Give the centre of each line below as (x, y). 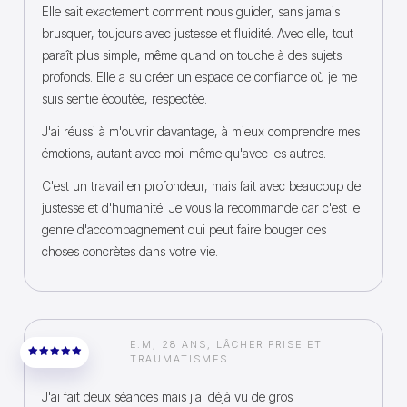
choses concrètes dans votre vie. (130, 251)
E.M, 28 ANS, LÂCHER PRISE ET (226, 344)
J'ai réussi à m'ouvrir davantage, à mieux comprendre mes (201, 131)
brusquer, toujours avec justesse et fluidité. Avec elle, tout (198, 33)
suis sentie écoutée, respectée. (124, 99)
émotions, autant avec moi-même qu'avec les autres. (184, 153)
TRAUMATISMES (179, 359)
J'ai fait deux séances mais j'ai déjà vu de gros (167, 397)
